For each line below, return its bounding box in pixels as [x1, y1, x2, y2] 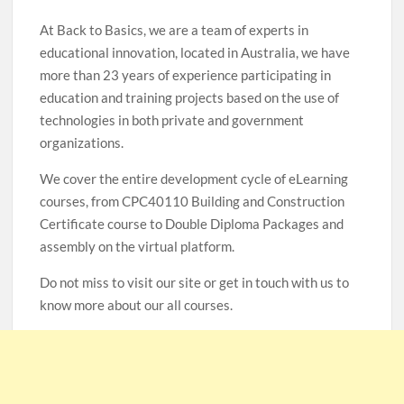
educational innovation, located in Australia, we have [40, 44, 351, 60]
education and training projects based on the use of [40, 89, 340, 106]
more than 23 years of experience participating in [40, 67, 332, 83]
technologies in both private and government [40, 112, 305, 128]
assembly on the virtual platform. [40, 238, 235, 254]
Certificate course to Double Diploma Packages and [40, 216, 344, 232]
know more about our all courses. [40, 297, 234, 313]
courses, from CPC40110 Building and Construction [40, 193, 345, 209]
